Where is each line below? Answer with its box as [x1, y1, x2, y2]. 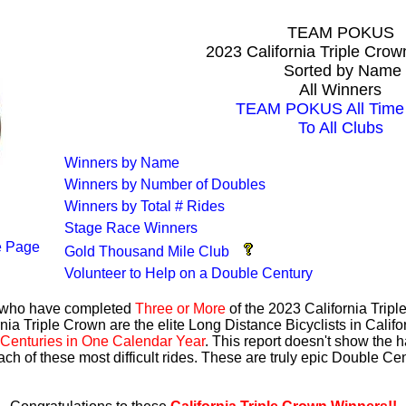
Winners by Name [64, 155, 179, 170]
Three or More [135, 301, 226, 316]
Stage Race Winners [64, 220, 198, 236]
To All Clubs [297, 119, 383, 137]
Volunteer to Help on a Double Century [64, 266, 313, 281]
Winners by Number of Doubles [64, 177, 266, 192]
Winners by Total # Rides [64, 198, 225, 214]
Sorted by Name [279, 62, 401, 80]
